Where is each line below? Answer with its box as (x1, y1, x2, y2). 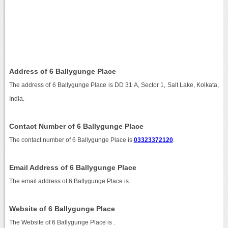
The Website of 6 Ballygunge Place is (9, 219, 113, 225)
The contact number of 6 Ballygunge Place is (9, 136, 134, 143)
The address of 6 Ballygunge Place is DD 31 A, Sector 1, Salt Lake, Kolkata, (9, 81, 219, 88)
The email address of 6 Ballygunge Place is (9, 178, 130, 184)
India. (9, 95, 24, 102)
